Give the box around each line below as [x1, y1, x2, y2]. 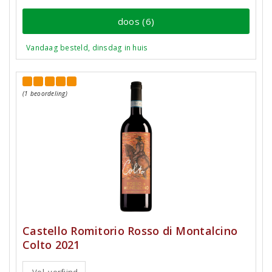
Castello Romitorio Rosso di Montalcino [22, 223, 238, 238]
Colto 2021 [22, 237, 80, 252]
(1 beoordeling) [22, 89, 67, 98]
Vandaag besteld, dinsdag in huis [26, 42, 148, 53]
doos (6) [117, 15, 155, 27]
